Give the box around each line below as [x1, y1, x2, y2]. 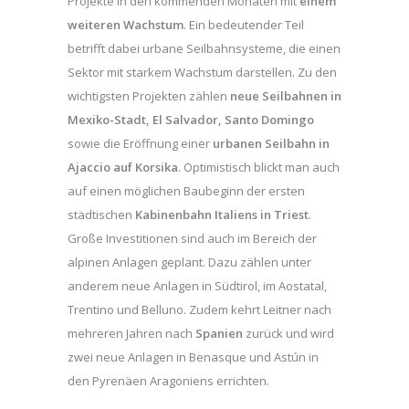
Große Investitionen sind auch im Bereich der [68, 229, 317, 246]
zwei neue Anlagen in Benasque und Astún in [68, 348, 319, 365]
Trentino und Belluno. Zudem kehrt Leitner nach [68, 300, 331, 318]
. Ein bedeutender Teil [184, 16, 304, 33]
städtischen [68, 205, 135, 223]
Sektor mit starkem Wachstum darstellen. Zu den [68, 63, 337, 80]
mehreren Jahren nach [68, 324, 195, 341]
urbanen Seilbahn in [213, 134, 330, 152]
